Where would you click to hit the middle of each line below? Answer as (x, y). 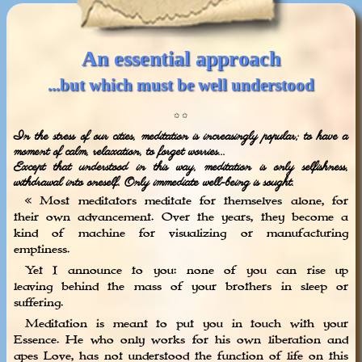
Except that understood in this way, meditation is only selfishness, (181, 167)
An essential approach (181, 58)
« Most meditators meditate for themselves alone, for (181, 202)
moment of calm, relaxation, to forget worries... (119, 152)
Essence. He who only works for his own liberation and (181, 341)
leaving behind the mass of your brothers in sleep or (181, 287)
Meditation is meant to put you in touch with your (181, 324)
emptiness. (41, 250)
